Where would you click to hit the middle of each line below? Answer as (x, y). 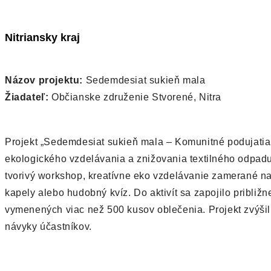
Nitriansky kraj (42, 38)
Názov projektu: (44, 80)
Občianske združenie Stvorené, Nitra (135, 97)
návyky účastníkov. (48, 227)
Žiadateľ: (27, 97)
